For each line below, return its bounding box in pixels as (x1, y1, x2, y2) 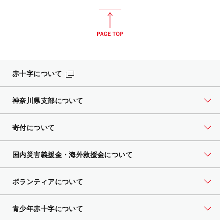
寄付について (12, 123, 55, 132)
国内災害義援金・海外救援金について (12, 150, 133, 159)
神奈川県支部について (12, 96, 83, 105)
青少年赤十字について (12, 204, 83, 213)
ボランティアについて (12, 177, 83, 186)
